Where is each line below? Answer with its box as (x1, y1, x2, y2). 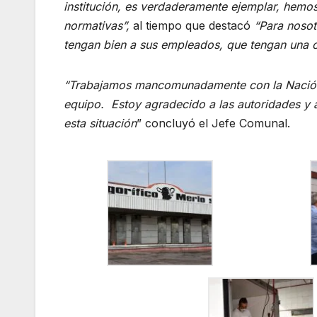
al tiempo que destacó (133, 18, 250, 33)
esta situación (64, 115, 137, 130)
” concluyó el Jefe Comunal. (137, 115, 290, 130)
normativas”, (64, 18, 133, 33)
